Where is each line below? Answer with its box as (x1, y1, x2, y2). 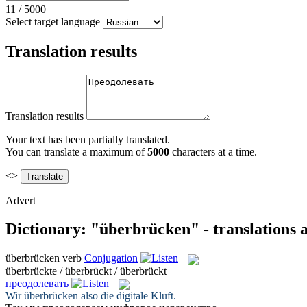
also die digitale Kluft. (78, 289, 176, 302)
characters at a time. (169, 145, 257, 158)
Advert (5, 194, 36, 206)
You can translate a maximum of (5, 145, 147, 158)
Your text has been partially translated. (5, 133, 170, 145)
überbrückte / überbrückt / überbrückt (5, 265, 167, 277)
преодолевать (5, 277, 69, 289)
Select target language (5, 15, 100, 27)
